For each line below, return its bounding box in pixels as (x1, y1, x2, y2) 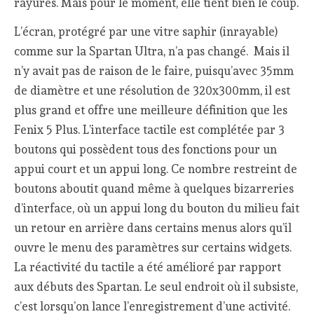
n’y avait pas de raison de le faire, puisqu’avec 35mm (14, 63, 294, 78)
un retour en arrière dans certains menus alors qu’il (14, 220, 292, 235)
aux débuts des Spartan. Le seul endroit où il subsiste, (14, 279, 299, 294)
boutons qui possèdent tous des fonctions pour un (14, 142, 278, 156)
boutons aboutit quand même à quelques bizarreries (14, 181, 294, 196)
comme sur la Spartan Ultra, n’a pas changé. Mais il (14, 43, 290, 58)
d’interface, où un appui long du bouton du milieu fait (14, 200, 300, 215)
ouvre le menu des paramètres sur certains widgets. (14, 240, 292, 254)
